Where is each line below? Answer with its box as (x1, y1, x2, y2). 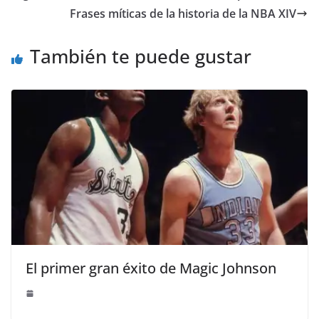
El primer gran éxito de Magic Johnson (26, 258, 276, 278)
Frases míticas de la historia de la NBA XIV (70, 5, 296, 21)
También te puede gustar (30, 43, 251, 69)
